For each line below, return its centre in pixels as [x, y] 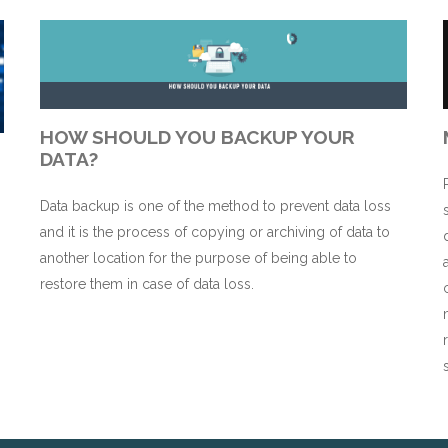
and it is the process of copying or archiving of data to [215, 232]
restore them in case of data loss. [147, 284]
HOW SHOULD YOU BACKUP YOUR [198, 137]
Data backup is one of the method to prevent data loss [216, 206]
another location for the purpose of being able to [199, 258]
